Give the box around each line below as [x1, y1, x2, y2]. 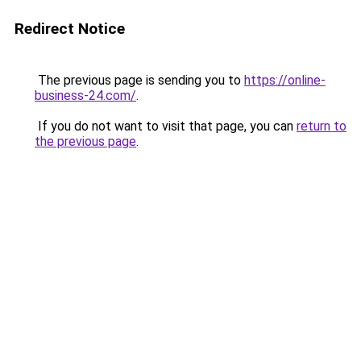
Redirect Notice [15, 19, 125, 38]
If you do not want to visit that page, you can [35, 118, 297, 134]
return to [297, 118, 346, 134]
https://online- [244, 73, 326, 88]
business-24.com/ [35, 88, 136, 103]
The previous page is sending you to [35, 73, 244, 88]
